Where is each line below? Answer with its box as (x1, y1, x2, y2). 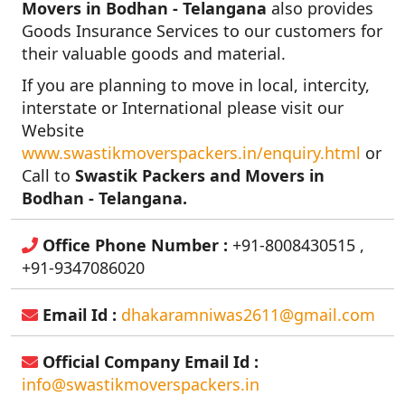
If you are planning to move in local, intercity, (22, 73, 370, 96)
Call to (22, 164, 75, 186)
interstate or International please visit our (22, 96, 344, 118)
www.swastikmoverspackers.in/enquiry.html (22, 141, 361, 164)
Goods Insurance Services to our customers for (22, 19, 382, 42)
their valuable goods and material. (22, 42, 286, 64)
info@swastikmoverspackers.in (22, 372, 259, 395)
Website (22, 118, 84, 141)
